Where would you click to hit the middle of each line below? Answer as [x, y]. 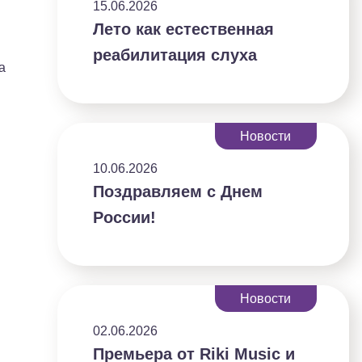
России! [125, 218]
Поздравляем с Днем [178, 192]
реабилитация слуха [175, 55]
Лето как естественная [184, 29]
